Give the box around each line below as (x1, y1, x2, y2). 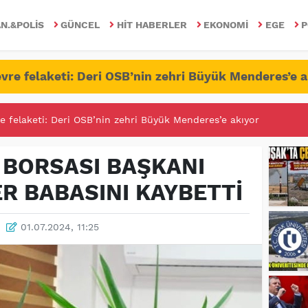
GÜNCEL (60, 19, 100, 30)
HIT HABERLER (116, 19, 187, 30)
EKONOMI (203, 19, 249, 30)
